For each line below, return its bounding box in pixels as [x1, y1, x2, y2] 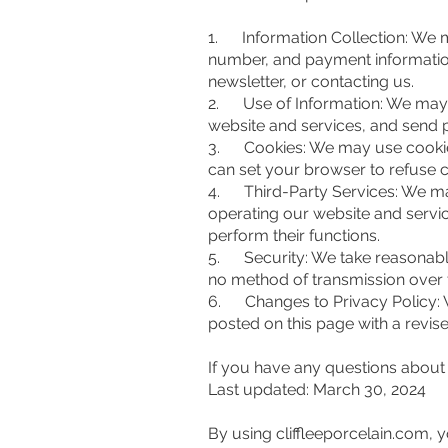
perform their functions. [208, 226, 380, 245]
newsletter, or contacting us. [208, 72, 414, 91]
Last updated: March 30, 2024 [208, 380, 426, 399]
